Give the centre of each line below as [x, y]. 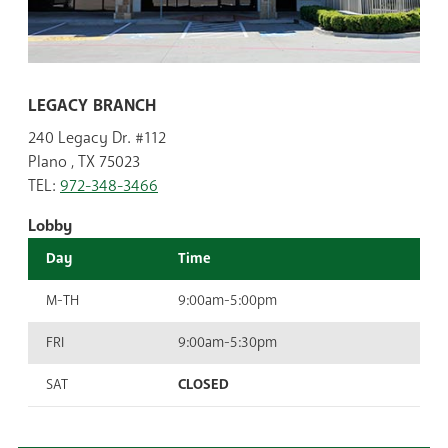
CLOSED [203, 385]
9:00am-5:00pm [227, 301]
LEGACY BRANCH [92, 106]
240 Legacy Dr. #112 [97, 138]
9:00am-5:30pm [227, 343]
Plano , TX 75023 [84, 162]
